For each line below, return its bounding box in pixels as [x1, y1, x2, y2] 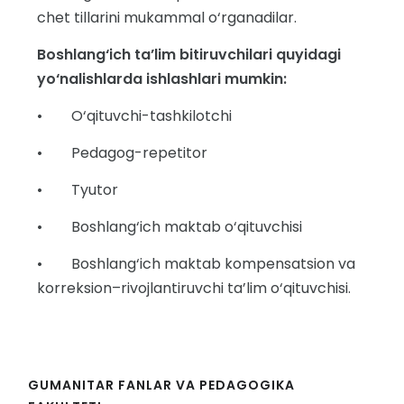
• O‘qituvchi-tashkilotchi [37, 106, 232, 126]
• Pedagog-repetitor [37, 142, 207, 163]
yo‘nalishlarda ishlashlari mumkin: [37, 69, 287, 89]
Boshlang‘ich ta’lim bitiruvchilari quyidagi [37, 44, 341, 65]
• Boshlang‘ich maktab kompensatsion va [37, 253, 355, 274]
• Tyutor [37, 179, 118, 200]
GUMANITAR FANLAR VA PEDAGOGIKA [28, 376, 295, 394]
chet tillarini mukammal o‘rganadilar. [37, 7, 297, 28]
